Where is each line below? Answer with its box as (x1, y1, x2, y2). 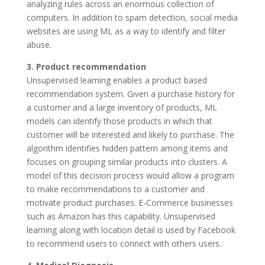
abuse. (26, 38, 51, 50)
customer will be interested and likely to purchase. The (26, 128, 234, 140)
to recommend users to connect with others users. (26, 237, 221, 249)
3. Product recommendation (26, 60, 146, 72)
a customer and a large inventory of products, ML (26, 101, 217, 113)
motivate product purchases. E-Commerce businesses (26, 196, 233, 208)
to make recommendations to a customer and (26, 183, 205, 195)
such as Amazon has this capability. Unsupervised (26, 210, 215, 222)
